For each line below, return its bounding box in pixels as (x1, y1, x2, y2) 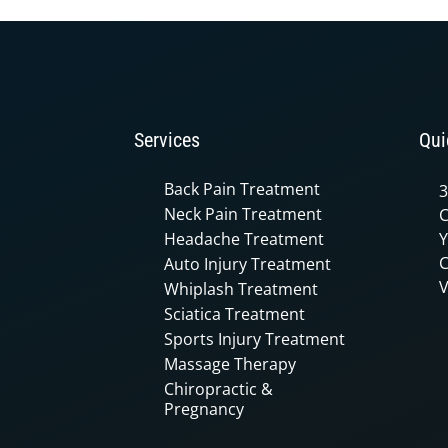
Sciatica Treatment (164, 302, 305, 325)
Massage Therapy (164, 352, 296, 375)
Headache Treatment (164, 227, 324, 250)
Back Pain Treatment (164, 177, 320, 200)
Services (134, 127, 200, 152)
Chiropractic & (164, 377, 273, 400)
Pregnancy (164, 397, 244, 420)
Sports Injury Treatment (164, 327, 345, 350)
